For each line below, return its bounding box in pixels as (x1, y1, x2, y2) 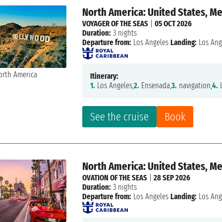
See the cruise (90, 110, 149, 124)
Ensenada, (139, 81, 172, 91)
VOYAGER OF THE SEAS (82, 19, 149, 29)
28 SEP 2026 (154, 173, 191, 183)
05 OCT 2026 (155, 19, 192, 29)
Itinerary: (90, 71, 119, 81)
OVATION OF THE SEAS (82, 173, 148, 183)
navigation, (177, 81, 213, 91)
